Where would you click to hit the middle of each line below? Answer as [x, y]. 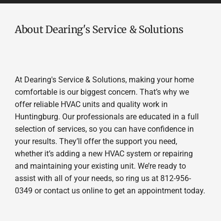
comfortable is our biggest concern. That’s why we [102, 92]
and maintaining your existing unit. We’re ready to [100, 166]
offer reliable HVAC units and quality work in [91, 104]
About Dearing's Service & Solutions [99, 30]
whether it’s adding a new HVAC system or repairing [104, 153]
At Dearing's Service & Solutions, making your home [104, 79]
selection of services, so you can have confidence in [104, 129]
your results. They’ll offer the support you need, [96, 141]
